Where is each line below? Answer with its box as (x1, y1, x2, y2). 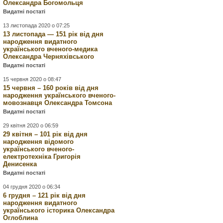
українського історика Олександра (3, 207, 115, 214)
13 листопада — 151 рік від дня (3, 30, 104, 38)
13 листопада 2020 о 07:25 (3, 22, 70, 28)
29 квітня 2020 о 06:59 (3, 122, 59, 128)
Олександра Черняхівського (3, 53, 95, 60)
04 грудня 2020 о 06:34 (3, 184, 61, 190)
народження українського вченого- (3, 92, 116, 99)
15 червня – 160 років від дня (3, 84, 99, 92)
